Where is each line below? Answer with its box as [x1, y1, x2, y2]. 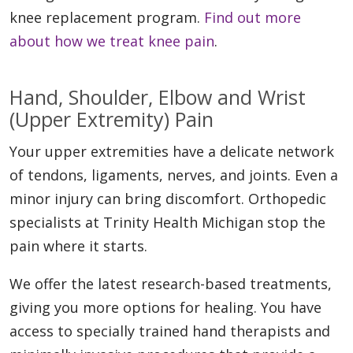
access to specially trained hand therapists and [9, 321, 330, 341]
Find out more [204, 8, 301, 28]
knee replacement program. [9, 8, 204, 28]
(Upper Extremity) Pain [9, 106, 214, 133]
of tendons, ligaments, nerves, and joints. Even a [9, 165, 338, 185]
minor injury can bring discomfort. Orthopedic [9, 189, 326, 209]
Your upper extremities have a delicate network [9, 142, 334, 162]
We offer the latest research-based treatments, [9, 274, 332, 294]
